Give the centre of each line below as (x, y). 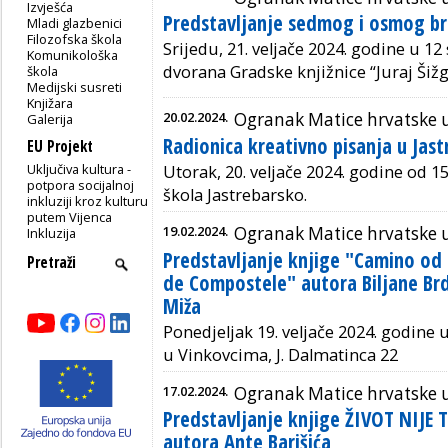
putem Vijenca (70, 216)
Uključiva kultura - (79, 168)
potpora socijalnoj (81, 184)
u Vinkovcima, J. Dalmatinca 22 (280, 354)
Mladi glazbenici (75, 22)
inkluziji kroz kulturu (88, 200)
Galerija (50, 118)
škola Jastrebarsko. (235, 194)
